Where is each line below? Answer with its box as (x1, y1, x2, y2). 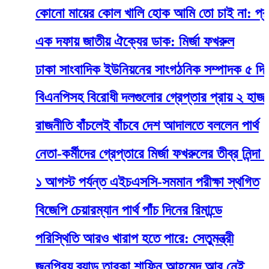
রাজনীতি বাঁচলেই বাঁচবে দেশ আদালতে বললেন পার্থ (8, 118, 232, 134)
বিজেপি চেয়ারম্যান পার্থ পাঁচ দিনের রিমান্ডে (8, 202, 195, 219)
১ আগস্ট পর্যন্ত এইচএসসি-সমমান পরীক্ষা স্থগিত (8, 174, 232, 190)
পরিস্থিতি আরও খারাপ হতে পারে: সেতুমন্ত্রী (8, 231, 207, 246)
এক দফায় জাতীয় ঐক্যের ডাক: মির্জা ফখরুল (8, 33, 207, 49)
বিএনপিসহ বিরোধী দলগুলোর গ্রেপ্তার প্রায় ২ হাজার (8, 89, 247, 106)
